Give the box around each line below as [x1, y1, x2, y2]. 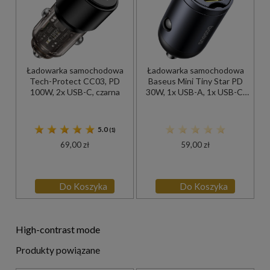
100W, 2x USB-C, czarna [30, 86, 120, 97]
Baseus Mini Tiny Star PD [148, 75, 243, 86]
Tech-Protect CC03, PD [30, 75, 120, 86]
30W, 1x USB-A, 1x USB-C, [146, 86, 245, 97]
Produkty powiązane [16, 245, 100, 256]
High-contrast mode [16, 224, 100, 236]
